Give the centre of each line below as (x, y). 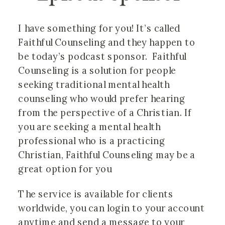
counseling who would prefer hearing (102, 99)
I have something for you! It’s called (99, 28)
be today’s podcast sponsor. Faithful (102, 57)
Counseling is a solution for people (97, 71)
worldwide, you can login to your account (111, 208)
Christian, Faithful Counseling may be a (107, 155)
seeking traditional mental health (94, 85)
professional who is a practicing (92, 141)
